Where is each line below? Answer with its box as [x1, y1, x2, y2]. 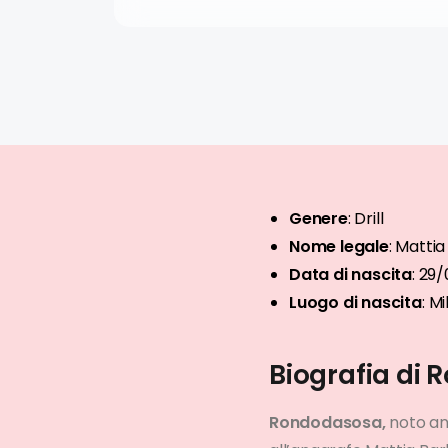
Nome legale [289, 235, 389, 259]
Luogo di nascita [289, 291, 422, 315]
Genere [289, 207, 348, 231]
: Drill [347, 207, 384, 231]
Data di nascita [289, 263, 413, 287]
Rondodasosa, [269, 411, 386, 435]
